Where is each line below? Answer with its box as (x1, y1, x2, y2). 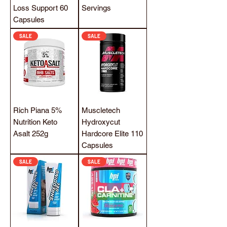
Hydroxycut (82, 117, 120, 126)
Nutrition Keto (13, 117, 57, 126)
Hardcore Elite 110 (82, 129, 143, 138)
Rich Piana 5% (13, 105, 62, 115)
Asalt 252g (13, 129, 48, 138)
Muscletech (82, 105, 120, 115)
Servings (82, 3, 111, 12)
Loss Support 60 (13, 3, 68, 12)
